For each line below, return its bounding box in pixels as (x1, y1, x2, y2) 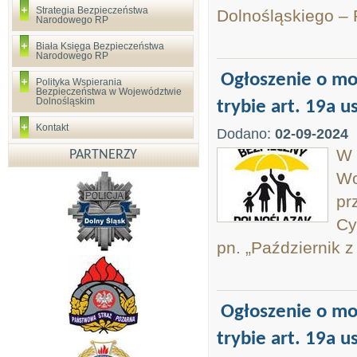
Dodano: (217, 126, 275, 142)
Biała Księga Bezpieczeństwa (36, 41, 164, 52)
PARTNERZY (69, 147, 138, 163)
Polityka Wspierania (36, 76, 122, 88)
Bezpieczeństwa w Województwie (36, 86, 182, 97)
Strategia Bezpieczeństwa (36, 5, 148, 16)
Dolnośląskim (36, 96, 95, 107)
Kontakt (36, 122, 69, 133)
